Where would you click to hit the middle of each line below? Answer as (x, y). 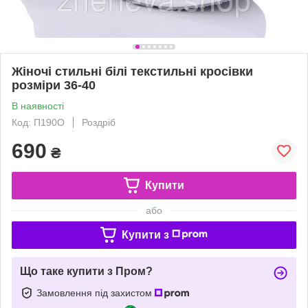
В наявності (38, 106)
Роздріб (99, 122)
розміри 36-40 (54, 85)
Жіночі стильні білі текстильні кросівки (132, 71)
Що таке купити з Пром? (86, 271)
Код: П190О (38, 122)
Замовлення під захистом (96, 293)
